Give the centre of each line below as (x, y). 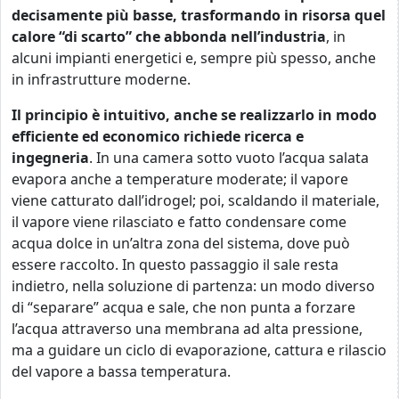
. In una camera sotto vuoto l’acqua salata (229, 158)
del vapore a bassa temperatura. (121, 371)
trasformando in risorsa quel (283, 15)
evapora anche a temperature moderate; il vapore (180, 179)
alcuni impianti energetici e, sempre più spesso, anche (194, 58)
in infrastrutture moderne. (101, 79)
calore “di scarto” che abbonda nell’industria (169, 37)
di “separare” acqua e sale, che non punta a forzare (183, 307)
